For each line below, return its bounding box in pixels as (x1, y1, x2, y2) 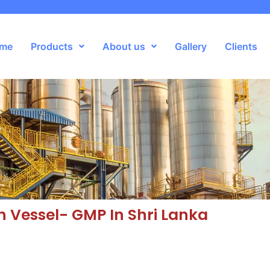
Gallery (174, 40, 207, 52)
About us (102, 40, 145, 52)
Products (30, 40, 73, 52)
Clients (224, 40, 257, 52)
